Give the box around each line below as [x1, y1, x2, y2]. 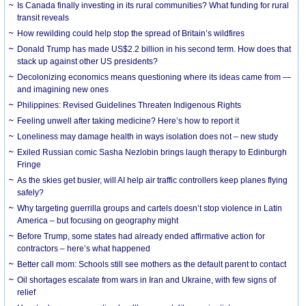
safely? [17, 187, 44, 197]
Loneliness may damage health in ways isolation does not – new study [17, 131, 279, 141]
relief [17, 287, 36, 297]
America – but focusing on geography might [17, 215, 179, 225]
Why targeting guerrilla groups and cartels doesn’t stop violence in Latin [17, 203, 283, 213]
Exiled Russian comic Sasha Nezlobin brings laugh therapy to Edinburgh [17, 147, 288, 157]
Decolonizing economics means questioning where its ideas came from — [17, 72, 292, 82]
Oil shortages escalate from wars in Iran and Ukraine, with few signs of [17, 275, 277, 285]
